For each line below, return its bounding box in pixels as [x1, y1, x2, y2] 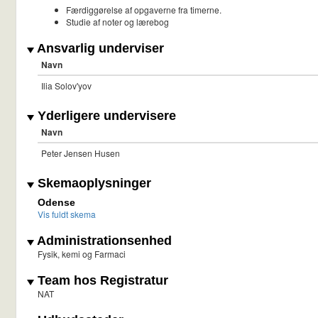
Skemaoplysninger [34, 176, 151, 191]
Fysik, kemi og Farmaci [38, 248, 126, 261]
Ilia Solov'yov [41, 79, 92, 92]
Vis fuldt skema [38, 208, 96, 221]
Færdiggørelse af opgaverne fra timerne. [66, 4, 221, 16]
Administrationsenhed [34, 234, 172, 248]
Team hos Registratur [34, 273, 168, 288]
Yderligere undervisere [34, 109, 176, 124]
